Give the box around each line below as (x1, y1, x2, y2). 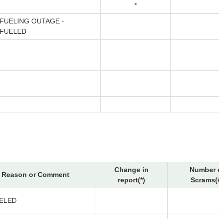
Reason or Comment (1, 171, 69, 179)
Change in (114, 166, 149, 174)
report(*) (117, 176, 145, 184)
